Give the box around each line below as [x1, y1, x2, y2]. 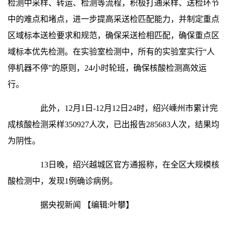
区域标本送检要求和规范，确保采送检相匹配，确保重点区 [8, 31, 219, 40]
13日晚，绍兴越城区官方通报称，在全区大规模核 [24, 160, 219, 169]
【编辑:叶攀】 [83, 201, 134, 209]
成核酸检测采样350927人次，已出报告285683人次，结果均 [8, 120, 219, 129]
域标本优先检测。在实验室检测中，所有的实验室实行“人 [8, 47, 215, 56]
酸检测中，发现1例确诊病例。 [8, 177, 118, 185]
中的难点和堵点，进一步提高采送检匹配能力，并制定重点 [8, 15, 219, 23]
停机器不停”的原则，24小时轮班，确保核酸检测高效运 [8, 64, 207, 72]
